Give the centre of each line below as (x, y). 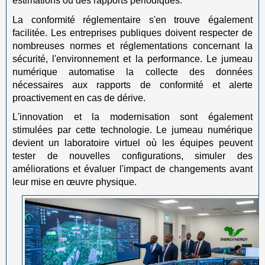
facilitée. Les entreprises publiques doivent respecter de (132, 33)
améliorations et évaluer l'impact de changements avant (132, 169)
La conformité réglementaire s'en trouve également (132, 20)
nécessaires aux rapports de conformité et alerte (132, 85)
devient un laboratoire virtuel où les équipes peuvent (132, 143)
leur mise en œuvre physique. (75, 182)
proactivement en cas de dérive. (79, 98)
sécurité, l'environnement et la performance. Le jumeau (132, 59)
